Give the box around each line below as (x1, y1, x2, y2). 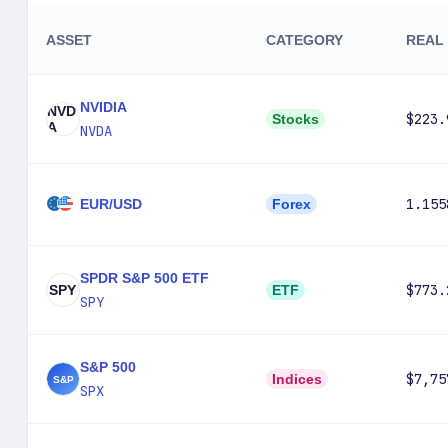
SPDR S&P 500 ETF (79, 270, 209, 286)
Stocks (271, 111, 319, 127)
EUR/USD (79, 196, 142, 212)
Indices (271, 371, 322, 387)
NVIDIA (79, 99, 127, 115)
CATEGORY (265, 32, 343, 48)
